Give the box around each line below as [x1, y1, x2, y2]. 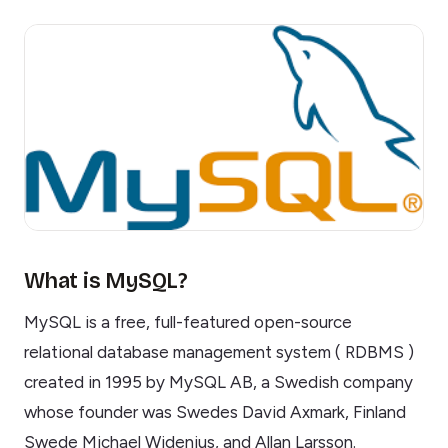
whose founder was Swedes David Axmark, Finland [24, 402, 406, 423]
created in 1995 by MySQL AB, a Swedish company [24, 372, 413, 393]
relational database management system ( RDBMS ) [24, 342, 414, 363]
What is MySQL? [24, 267, 188, 294]
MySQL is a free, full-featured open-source [24, 312, 352, 333]
